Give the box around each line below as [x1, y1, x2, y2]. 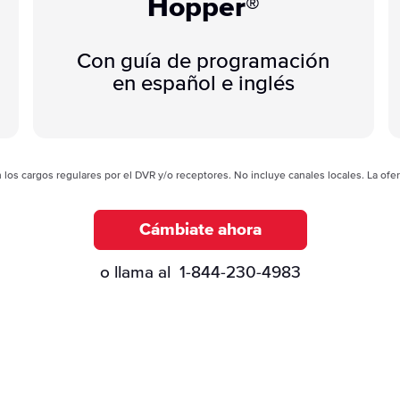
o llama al [99, 263, 179, 281]
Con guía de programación [77, 50, 330, 72]
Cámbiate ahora [138, 221, 262, 238]
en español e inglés [112, 72, 295, 95]
